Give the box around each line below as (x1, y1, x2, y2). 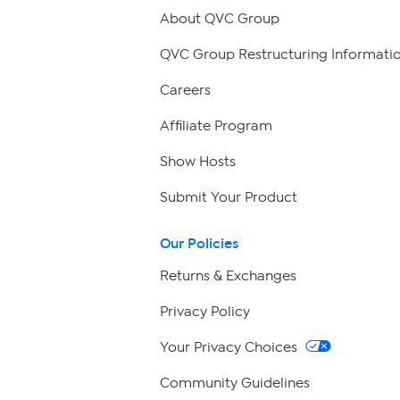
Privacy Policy (160, 304, 250, 321)
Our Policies (160, 235, 238, 253)
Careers (160, 81, 211, 98)
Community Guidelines (160, 375, 310, 392)
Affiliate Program (160, 117, 272, 134)
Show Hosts (160, 153, 236, 170)
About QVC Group (160, 10, 279, 27)
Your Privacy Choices (160, 339, 301, 356)
